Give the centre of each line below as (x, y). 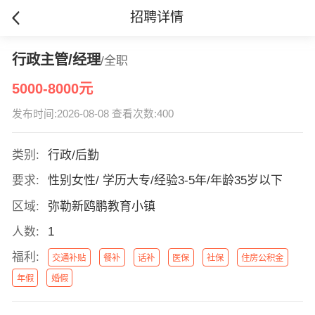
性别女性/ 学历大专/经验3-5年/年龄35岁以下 (165, 181)
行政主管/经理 (56, 59)
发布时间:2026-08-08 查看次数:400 (92, 114)
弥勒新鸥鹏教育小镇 (101, 206)
